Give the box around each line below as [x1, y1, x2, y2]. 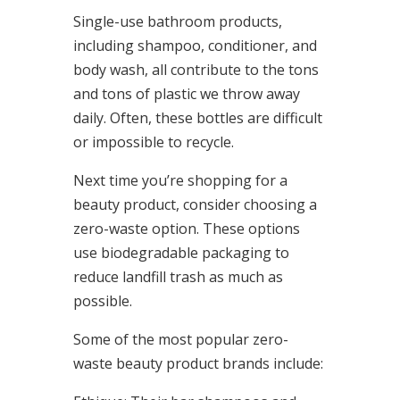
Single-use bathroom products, [72, 12, 282, 31]
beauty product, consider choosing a [72, 195, 317, 214]
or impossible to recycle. [72, 132, 234, 152]
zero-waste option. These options [72, 219, 300, 238]
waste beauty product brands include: [72, 354, 323, 373]
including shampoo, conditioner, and [72, 36, 317, 55]
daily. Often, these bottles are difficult [72, 108, 322, 128]
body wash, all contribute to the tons [72, 60, 319, 79]
